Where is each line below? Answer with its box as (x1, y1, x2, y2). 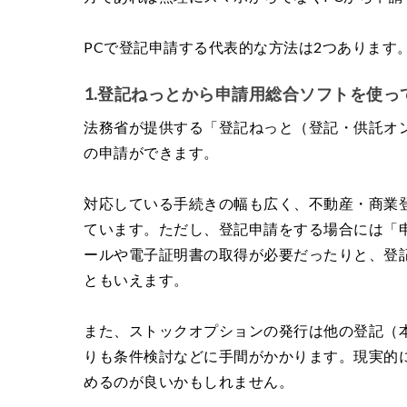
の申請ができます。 (84, 143, 219, 161)
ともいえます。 (84, 270, 189, 288)
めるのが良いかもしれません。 (84, 372, 293, 390)
